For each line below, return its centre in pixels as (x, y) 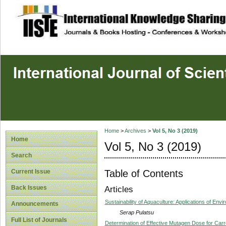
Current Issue (31, 172)
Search (21, 155)
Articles (119, 190)
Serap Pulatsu (136, 212)
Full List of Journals (39, 220)
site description (98, 16)
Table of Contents (144, 173)
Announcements (35, 204)
